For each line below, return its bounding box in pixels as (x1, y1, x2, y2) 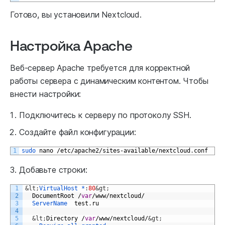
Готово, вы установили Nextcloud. (10, 9, 142, 20)
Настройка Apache (10, 37, 133, 53)
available (124, 147, 155, 154)
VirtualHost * (39, 184, 85, 192)
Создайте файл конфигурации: (19, 127, 136, 137)
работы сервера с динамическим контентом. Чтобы (10, 75, 208, 86)
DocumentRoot (32, 192, 74, 199)
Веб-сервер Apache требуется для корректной (10, 62, 190, 73)
